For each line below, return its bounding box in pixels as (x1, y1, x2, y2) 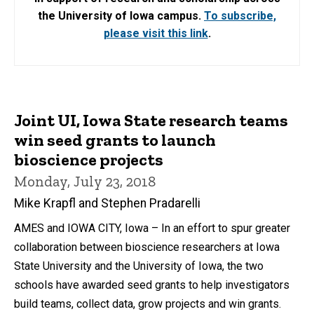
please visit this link (103, 27, 208, 40)
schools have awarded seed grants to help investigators (14, 278, 289, 292)
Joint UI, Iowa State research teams (14, 110, 288, 130)
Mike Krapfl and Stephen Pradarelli (14, 196, 200, 210)
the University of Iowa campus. (38, 9, 204, 22)
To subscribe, (204, 9, 276, 22)
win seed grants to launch (14, 130, 216, 150)
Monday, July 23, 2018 (14, 172, 156, 190)
